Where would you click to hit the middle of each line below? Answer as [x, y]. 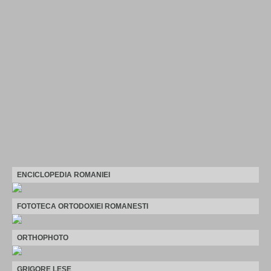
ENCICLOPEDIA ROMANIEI [64, 175]
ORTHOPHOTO [43, 237]
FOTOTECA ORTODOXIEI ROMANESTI [83, 206]
